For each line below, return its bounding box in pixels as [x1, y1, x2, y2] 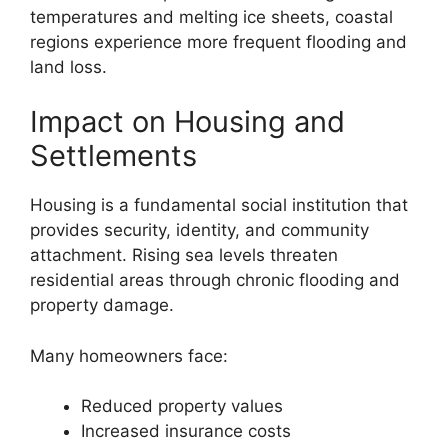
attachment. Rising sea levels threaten [30, 245, 338, 266]
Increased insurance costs [81, 421, 291, 442]
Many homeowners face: [30, 345, 228, 366]
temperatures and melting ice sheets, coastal [30, 6, 393, 27]
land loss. [30, 56, 107, 77]
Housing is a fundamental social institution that [30, 195, 408, 216]
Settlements [30, 138, 197, 174]
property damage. [30, 295, 174, 316]
